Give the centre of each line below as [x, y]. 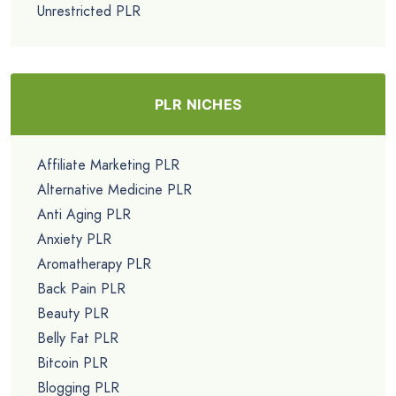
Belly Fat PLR [78, 339]
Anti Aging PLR [84, 215]
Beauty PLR [73, 314]
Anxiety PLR [74, 240]
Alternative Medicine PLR [114, 190]
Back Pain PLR [81, 289]
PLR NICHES [198, 105]
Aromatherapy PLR [94, 264]
